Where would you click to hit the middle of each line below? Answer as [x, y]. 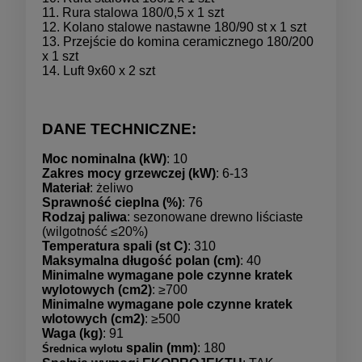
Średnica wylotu [82, 348]
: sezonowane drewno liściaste [215, 217]
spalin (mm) [160, 347]
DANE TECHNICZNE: [119, 128]
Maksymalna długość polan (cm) [141, 260]
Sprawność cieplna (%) [112, 202]
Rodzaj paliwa [84, 217]
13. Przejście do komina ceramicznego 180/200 [178, 41]
